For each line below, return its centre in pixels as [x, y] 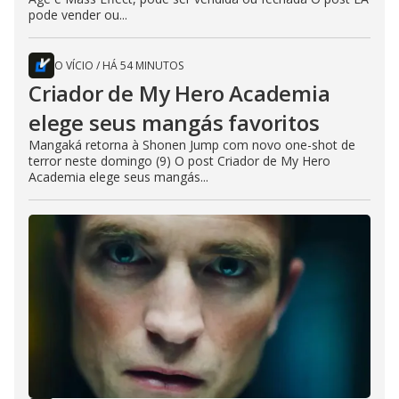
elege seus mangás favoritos [174, 123]
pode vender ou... [78, 15]
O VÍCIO [74, 66]
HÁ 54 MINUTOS [143, 66]
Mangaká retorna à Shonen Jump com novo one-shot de [192, 145]
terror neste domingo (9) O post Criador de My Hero [179, 161]
